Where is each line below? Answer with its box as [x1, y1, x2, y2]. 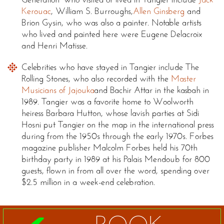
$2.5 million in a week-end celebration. [21, 176, 155, 188]
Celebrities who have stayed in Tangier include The [21, 61, 199, 73]
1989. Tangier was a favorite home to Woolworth [21, 96, 193, 107]
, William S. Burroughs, [51, 5, 133, 17]
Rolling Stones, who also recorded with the [21, 73, 171, 84]
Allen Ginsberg [133, 5, 184, 17]
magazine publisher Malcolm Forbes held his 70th [21, 142, 197, 153]
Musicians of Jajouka [21, 84, 94, 96]
